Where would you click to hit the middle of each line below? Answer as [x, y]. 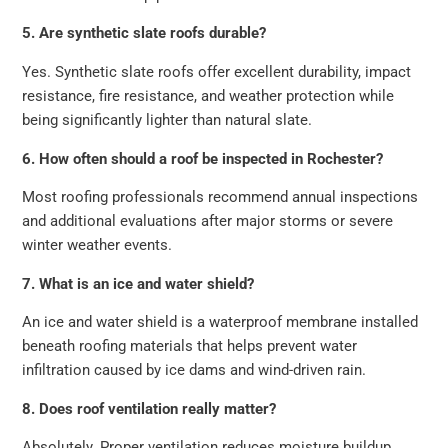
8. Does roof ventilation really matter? [149, 408]
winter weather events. [97, 245]
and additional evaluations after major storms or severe [208, 221]
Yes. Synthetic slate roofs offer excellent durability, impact [217, 71]
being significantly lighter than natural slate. [167, 119]
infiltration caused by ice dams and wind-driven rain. [194, 370]
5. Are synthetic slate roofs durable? [144, 33]
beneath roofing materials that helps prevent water [190, 346]
